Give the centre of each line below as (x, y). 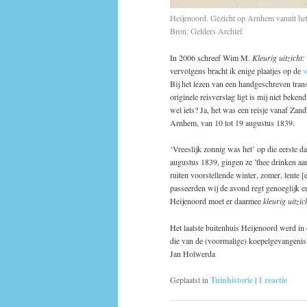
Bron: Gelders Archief (206, 31)
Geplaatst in (189, 280)
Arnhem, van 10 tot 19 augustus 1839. (232, 122)
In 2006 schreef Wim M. (211, 57)
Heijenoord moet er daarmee (217, 201)
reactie (275, 280)
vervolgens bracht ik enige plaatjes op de (236, 70)
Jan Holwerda (193, 253)
